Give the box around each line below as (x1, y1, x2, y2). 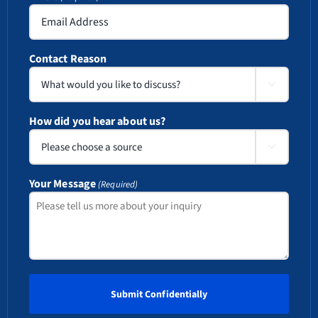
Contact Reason (28, 51, 107, 67)
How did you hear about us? (28, 114, 166, 130)
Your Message (28, 176, 96, 192)
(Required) (98, 178, 138, 192)
